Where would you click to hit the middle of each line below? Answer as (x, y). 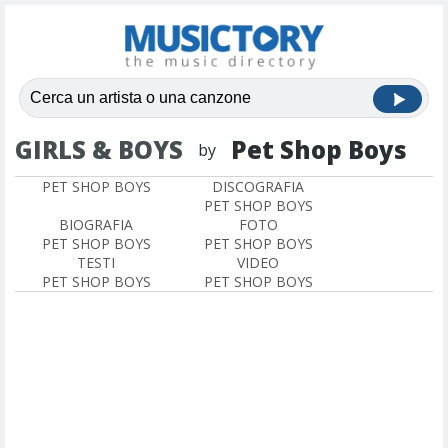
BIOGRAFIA (96, 224)
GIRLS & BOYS (99, 149)
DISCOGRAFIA (258, 186)
